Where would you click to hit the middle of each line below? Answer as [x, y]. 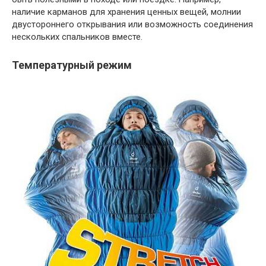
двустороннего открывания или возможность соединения [132, 25]
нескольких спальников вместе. [77, 37]
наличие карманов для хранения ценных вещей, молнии [126, 12]
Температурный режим [72, 65]
